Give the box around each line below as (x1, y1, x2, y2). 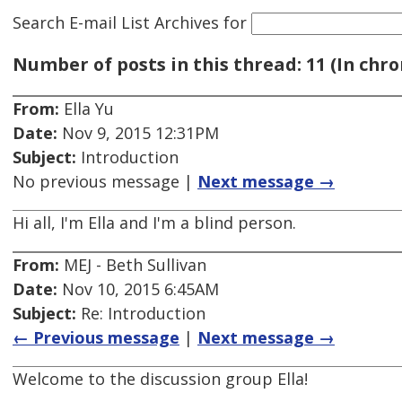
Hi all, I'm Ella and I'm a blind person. (13, 212, 296, 234)
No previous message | (13, 170, 197, 193)
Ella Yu (59, 98, 114, 120)
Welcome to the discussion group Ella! (13, 368, 308, 390)
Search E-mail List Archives (13, 11, 219, 33)
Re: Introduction (76, 302, 205, 325)
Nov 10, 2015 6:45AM (57, 278, 219, 301)
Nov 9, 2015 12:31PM (57, 122, 219, 144)
